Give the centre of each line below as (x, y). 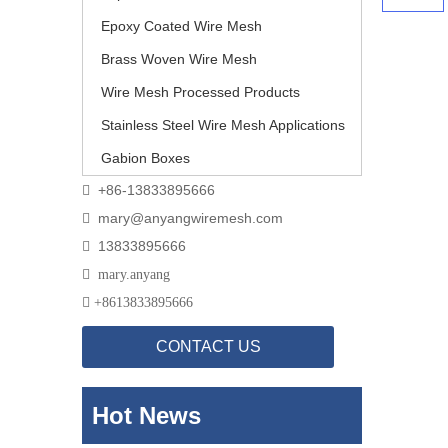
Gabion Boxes (145, 158)
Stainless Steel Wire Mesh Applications (223, 125)
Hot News (146, 415)
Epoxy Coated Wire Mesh (181, 26)
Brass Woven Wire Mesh (179, 59)
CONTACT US (208, 346)
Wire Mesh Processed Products (200, 92)
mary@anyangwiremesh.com (190, 218)
